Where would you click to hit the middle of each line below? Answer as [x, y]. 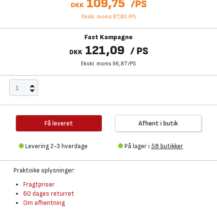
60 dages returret [49, 194]
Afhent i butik [158, 123]
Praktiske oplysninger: [44, 170]
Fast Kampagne [108, 37]
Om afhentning [44, 203]
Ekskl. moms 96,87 [104, 64]
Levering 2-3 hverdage [56, 146]
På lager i [138, 146]
